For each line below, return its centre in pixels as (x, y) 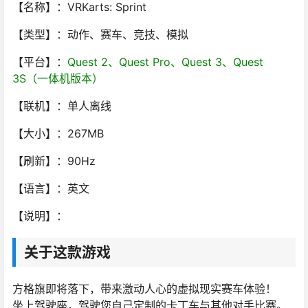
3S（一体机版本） (58, 79)
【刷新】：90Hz (54, 161)
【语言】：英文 (51, 189)
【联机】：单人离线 (62, 106)
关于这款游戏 (67, 252)
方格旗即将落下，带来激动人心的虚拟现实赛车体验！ (144, 289)
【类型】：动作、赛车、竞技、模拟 (100, 35)
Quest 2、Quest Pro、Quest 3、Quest (165, 62)
